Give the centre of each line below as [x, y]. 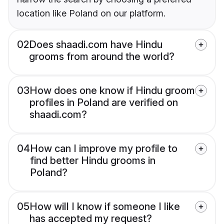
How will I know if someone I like [105, 207]
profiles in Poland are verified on [104, 103]
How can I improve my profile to [104, 149]
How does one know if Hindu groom [112, 91]
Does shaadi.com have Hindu [96, 45]
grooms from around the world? [102, 57]
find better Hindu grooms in [93, 161]
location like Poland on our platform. [91, 13]
